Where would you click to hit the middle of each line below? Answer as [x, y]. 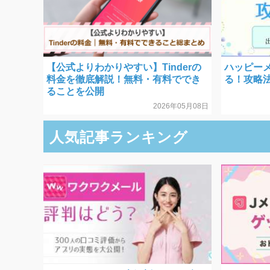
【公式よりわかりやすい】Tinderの [124, 67]
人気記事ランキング [119, 137]
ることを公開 [75, 91]
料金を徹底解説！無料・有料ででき [124, 79]
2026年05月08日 [181, 106]
